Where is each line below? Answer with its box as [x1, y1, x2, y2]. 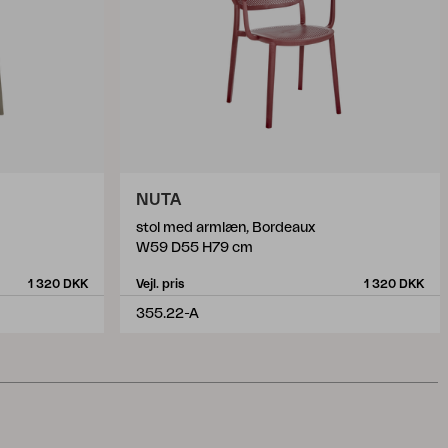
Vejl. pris [136, 278, 184, 290]
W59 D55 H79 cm [136, 241, 253, 255]
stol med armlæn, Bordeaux [136, 221, 315, 235]
